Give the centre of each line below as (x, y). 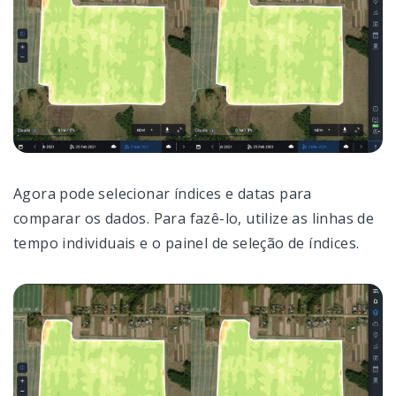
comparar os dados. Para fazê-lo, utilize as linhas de (194, 219)
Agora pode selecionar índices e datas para (163, 194)
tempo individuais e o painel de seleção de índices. (187, 244)
